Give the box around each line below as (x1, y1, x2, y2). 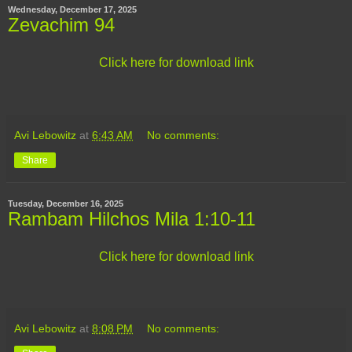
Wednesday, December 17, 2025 (8, 5, 137, 15)
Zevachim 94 (8, 14, 115, 36)
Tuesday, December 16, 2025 (8, 198, 123, 208)
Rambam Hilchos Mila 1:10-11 (8, 207, 255, 229)
